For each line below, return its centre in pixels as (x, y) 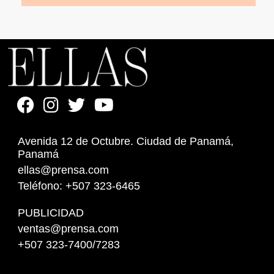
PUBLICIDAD (51, 213)
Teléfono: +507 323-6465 (79, 186)
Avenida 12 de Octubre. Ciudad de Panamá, (126, 142)
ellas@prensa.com (64, 170)
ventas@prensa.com (68, 229)
